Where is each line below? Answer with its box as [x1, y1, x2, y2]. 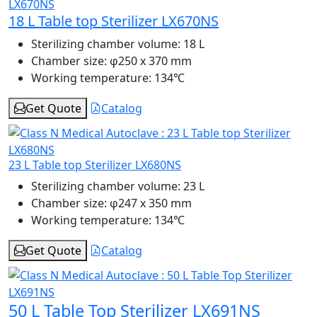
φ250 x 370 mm [107, 53, 192, 69]
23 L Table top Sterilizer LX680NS [8, 157, 181, 173]
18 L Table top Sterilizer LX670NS [8, 11, 219, 31]
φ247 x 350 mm [107, 195, 192, 212]
